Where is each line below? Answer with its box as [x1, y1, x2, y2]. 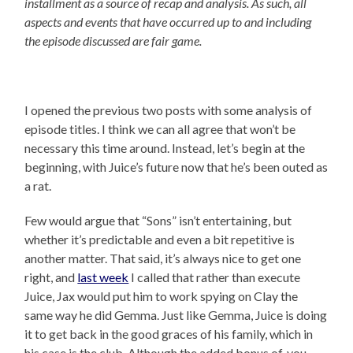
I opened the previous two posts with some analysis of [24, 102, 313, 117]
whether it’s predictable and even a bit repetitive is [24, 231, 295, 247]
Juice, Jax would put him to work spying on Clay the [24, 288, 299, 303]
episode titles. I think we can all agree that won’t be [24, 121, 296, 136]
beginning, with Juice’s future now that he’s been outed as [24, 158, 329, 174]
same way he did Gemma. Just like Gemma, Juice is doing [24, 307, 328, 322]
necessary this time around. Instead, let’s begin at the [24, 139, 306, 155]
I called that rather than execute [128, 269, 301, 284]
